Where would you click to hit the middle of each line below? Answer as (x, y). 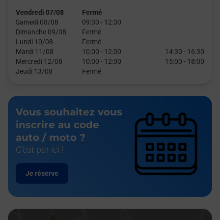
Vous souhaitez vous (69, 112)
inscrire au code (57, 125)
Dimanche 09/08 (41, 32)
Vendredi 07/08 (40, 12)
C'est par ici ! (40, 150)
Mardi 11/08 (35, 52)
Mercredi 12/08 (39, 61)
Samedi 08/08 (37, 22)
